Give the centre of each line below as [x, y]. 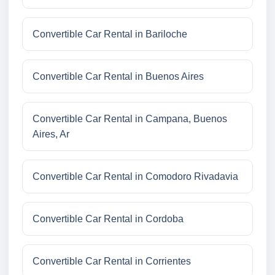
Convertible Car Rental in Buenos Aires [118, 77]
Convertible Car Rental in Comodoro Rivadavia [135, 177]
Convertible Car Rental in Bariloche [110, 34]
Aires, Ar [51, 134]
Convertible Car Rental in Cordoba [108, 219]
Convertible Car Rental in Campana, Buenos [130, 119]
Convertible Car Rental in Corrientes [112, 261]
